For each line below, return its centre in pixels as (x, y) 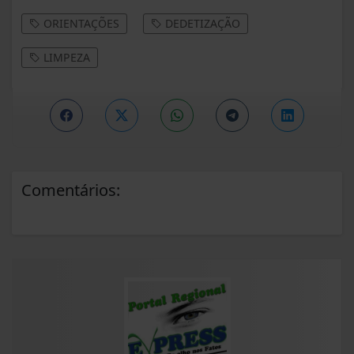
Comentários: (71, 190)
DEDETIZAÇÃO (201, 24)
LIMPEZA (65, 58)
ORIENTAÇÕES (80, 24)
